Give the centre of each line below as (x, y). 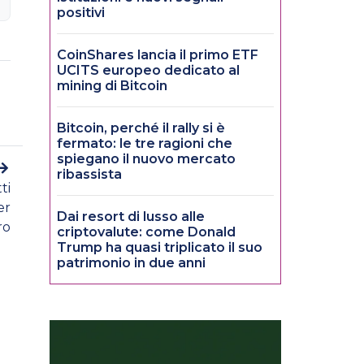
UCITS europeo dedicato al (148, 71)
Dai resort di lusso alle (131, 217)
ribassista (89, 175)
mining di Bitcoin (112, 86)
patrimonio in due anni (131, 263)
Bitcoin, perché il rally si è (141, 128)
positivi (81, 13)
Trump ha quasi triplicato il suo (160, 248)
